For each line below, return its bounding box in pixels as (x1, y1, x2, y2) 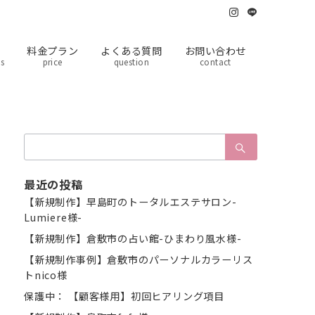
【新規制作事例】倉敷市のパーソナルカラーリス (24, 252, 253, 266)
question (113, 56, 150, 67)
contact (199, 56, 231, 67)
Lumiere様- (24, 210, 83, 224)
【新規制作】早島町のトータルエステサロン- (24, 195, 237, 209)
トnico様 (24, 268, 67, 282)
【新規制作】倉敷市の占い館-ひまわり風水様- (24, 231, 242, 245)
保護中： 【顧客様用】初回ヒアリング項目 (24, 289, 224, 303)
